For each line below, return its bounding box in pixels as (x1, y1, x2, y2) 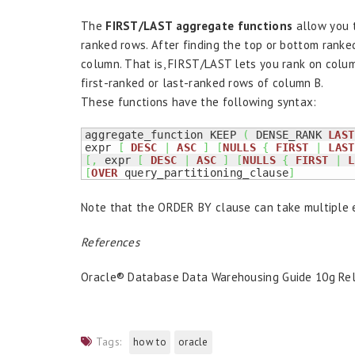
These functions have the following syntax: (81, 94, 317, 109)
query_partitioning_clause (117, 166, 289, 179)
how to (133, 334, 166, 349)
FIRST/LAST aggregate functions (105, 18, 293, 33)
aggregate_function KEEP (85, 128, 243, 141)
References (81, 234, 139, 250)
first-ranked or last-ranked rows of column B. (81, 75, 324, 90)
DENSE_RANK (249, 128, 329, 141)
